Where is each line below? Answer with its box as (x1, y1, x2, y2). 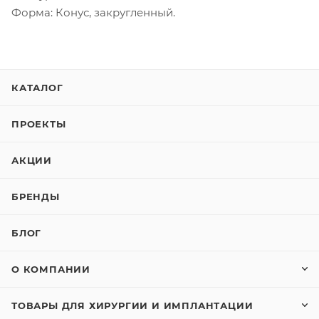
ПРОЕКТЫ (11, 118, 66, 130)
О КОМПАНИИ (11, 263, 90, 276)
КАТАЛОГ (11, 82, 63, 94)
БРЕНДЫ (11, 191, 60, 203)
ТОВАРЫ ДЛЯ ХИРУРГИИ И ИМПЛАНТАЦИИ (11, 300, 253, 312)
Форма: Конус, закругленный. (11, 6, 175, 20)
